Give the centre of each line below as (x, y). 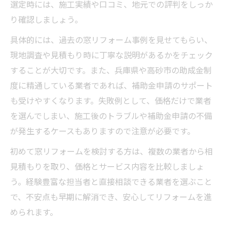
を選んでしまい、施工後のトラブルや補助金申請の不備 (111, 115)
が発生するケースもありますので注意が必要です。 (103, 130)
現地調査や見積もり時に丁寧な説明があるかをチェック (111, 54)
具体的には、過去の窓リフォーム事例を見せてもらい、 (111, 39)
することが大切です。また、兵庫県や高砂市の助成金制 (111, 70)
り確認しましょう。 (46, 19)
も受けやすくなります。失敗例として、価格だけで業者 (111, 100)
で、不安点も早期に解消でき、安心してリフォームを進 (111, 196)
